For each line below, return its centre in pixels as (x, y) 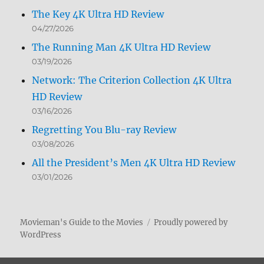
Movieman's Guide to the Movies (82, 223)
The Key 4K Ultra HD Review (98, 14)
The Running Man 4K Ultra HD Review (121, 47)
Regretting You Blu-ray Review (104, 130)
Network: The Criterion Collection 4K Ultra (132, 80)
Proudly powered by (191, 223)
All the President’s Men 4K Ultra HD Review (134, 163)
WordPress (41, 235)
